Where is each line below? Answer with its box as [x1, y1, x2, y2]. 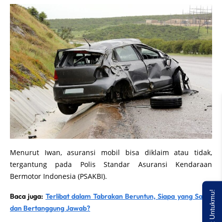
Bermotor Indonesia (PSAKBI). [10, 171, 109, 181]
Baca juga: [10, 191, 46, 201]
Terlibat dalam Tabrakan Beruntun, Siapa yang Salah [45, 191, 212, 201]
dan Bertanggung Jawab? [10, 203, 90, 213]
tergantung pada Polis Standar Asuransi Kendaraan [10, 159, 212, 169]
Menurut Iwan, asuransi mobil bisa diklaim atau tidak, [10, 147, 212, 157]
